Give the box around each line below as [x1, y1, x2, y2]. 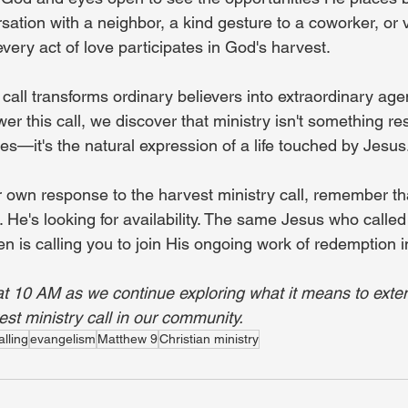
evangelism [30, 331, 96, 346]
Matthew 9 [97, 331, 158, 346]
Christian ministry [159, 331, 259, 346]
